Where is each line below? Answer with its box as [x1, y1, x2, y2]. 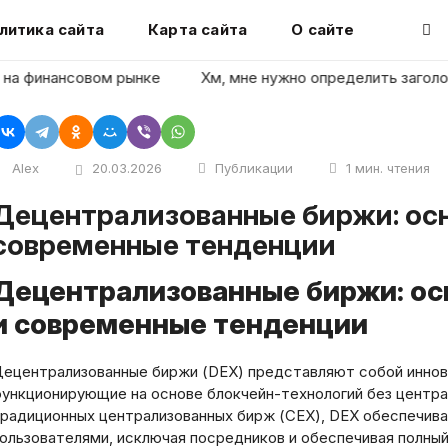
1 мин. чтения [346, 160, 430, 176]
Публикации [215, 160, 293, 176]
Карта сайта [147, 20, 248, 39]
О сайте [291, 20, 355, 39]
